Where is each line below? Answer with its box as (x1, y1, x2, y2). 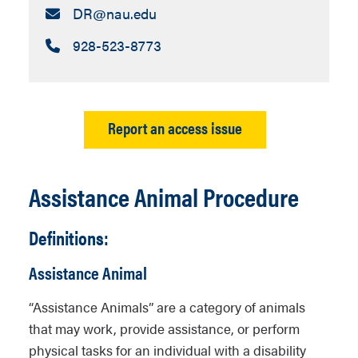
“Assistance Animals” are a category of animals (29, 297, 305, 316)
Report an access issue (108, 116, 242, 139)
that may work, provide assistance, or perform (29, 319, 300, 338)
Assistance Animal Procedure (29, 178, 299, 214)
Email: (59, 2, 98, 22)
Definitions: (29, 224, 109, 251)
